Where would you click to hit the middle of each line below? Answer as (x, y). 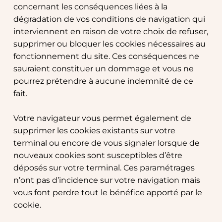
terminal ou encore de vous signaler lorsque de (106, 143)
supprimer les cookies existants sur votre (94, 131)
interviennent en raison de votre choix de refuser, (111, 32)
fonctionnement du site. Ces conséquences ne (106, 56)
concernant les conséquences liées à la (90, 7)
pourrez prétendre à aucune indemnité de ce (103, 81)
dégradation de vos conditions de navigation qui (109, 19)
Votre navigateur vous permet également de (102, 118)
